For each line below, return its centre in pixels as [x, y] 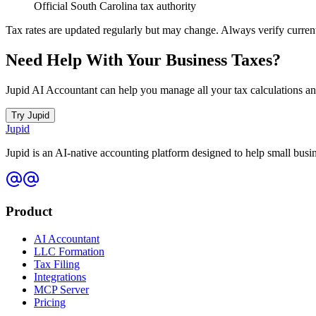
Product [29, 211]
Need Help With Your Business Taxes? [143, 60]
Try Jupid [30, 116]
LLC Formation [69, 251]
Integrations [60, 276]
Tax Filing [57, 264]
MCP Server [61, 289]
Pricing [50, 302]
